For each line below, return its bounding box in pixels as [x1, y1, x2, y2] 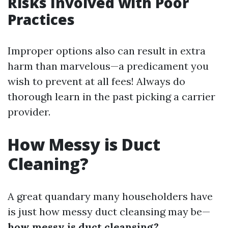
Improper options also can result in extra [8, 44, 206, 57]
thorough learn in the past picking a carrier [8, 90, 215, 103]
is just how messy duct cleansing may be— [8, 205, 210, 218]
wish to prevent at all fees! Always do [8, 75, 185, 88]
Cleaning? [8, 153, 89, 175]
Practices [8, 10, 75, 29]
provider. [8, 105, 50, 118]
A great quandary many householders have [8, 190, 213, 203]
